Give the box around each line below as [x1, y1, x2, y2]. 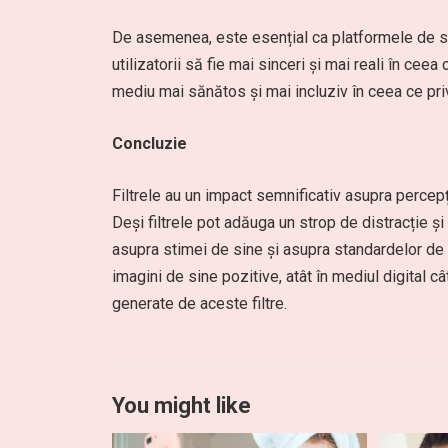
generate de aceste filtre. [112, 294, 287, 313]
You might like [112, 393, 251, 418]
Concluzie [112, 134, 187, 153]
